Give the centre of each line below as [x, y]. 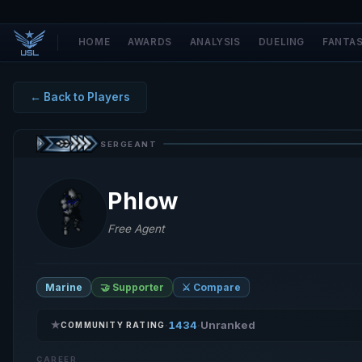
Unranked [228, 325]
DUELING [281, 42]
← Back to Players [80, 97]
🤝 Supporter [132, 287]
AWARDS [150, 42]
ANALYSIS [215, 42]
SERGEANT [129, 144]
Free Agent [136, 229]
